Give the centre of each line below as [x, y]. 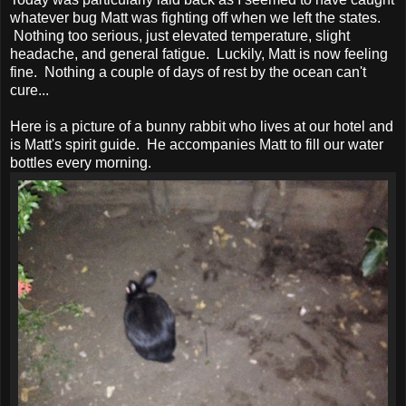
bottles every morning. [81, 162]
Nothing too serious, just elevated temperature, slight [180, 35]
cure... [29, 90]
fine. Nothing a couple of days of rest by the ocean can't [188, 72]
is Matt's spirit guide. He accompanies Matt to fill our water [197, 144]
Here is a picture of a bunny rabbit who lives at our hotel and [202, 126]
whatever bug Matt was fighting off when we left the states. [195, 17]
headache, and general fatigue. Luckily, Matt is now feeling [199, 53]
